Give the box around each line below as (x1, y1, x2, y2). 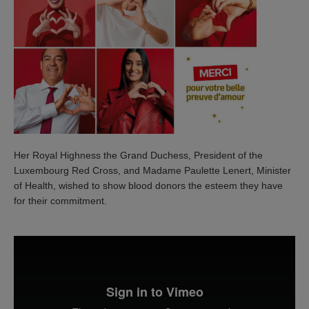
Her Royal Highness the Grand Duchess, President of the (14, 149, 263, 161)
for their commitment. (14, 195, 107, 206)
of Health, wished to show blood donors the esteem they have (14, 179, 283, 191)
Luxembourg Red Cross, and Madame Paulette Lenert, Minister (14, 164, 291, 176)
